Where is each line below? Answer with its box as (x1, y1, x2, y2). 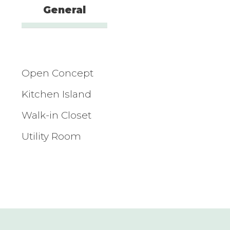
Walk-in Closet (22, 109, 91, 121)
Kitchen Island (22, 88, 91, 100)
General (43, 4, 86, 16)
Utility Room (22, 130, 81, 142)
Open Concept (22, 67, 93, 79)
